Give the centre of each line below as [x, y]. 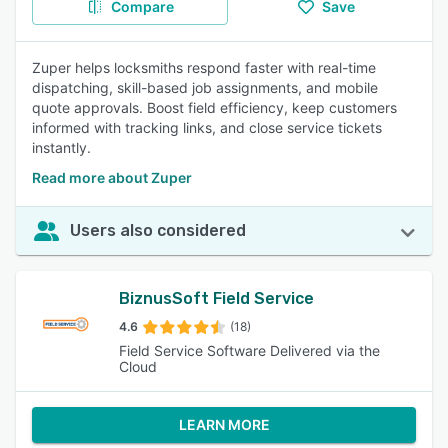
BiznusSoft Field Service [216, 298]
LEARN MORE [224, 424]
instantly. [61, 147]
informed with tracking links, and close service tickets [207, 127]
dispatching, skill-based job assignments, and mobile [205, 87]
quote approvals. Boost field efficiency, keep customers [214, 107]
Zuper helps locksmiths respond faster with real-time [204, 67]
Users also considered [158, 230]
